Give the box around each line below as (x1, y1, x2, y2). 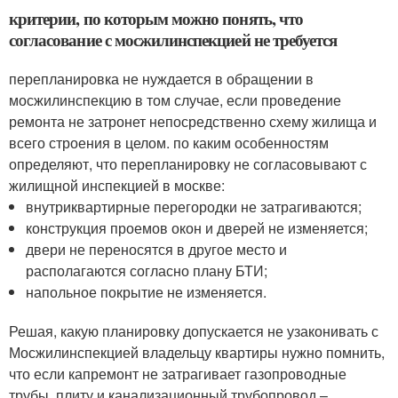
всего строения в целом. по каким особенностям (9, 131, 329, 153)
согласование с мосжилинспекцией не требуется (9, 27, 338, 52)
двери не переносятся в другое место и (26, 238, 288, 259)
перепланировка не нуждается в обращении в (9, 68, 314, 89)
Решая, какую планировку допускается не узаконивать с (9, 320, 378, 341)
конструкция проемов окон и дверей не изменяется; (26, 217, 369, 238)
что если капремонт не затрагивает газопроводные (9, 362, 346, 384)
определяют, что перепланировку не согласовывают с (9, 153, 367, 174)
